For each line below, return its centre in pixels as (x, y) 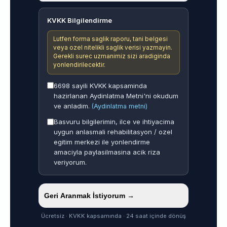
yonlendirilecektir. (80, 65)
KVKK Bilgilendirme (80, 20)
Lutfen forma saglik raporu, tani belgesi (111, 39)
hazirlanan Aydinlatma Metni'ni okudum (116, 96)
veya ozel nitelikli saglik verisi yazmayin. (113, 48)
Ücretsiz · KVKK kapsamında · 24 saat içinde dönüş (113, 216)
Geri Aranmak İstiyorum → (89, 195)
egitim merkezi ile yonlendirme (102, 142)
